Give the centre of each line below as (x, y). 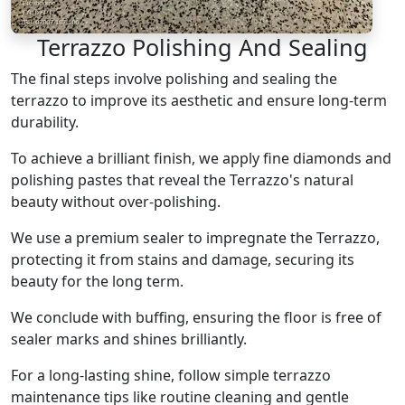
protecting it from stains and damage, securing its (183, 259)
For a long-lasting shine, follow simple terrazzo (171, 375)
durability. (45, 122)
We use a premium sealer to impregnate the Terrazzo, (195, 238)
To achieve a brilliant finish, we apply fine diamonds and (201, 158)
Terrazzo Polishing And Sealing (202, 47)
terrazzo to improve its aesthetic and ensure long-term (199, 100)
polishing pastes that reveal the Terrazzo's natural (182, 180)
